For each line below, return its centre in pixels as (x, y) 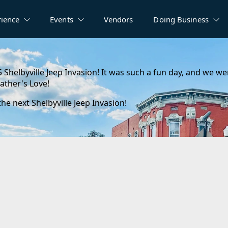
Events (62, 19)
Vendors (118, 19)
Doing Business (181, 19)
